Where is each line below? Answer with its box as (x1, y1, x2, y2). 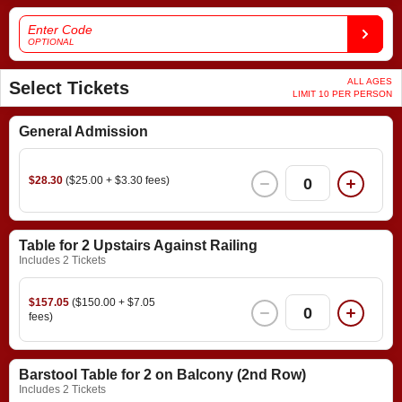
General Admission (19, 124, 148, 140)
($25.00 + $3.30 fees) (66, 174, 170, 188)
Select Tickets (9, 78, 129, 99)
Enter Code (28, 22, 92, 38)
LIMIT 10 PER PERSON (293, 89, 392, 100)
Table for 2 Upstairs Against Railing (19, 238, 258, 254)
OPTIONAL (28, 37, 74, 48)
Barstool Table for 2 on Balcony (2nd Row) (19, 367, 306, 383)
